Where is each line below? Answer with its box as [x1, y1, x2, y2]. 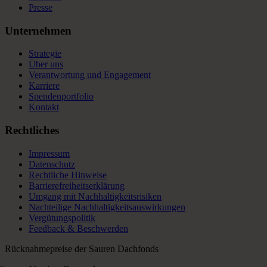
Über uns [29, 59, 63, 70]
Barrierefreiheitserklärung [29, 180, 125, 191]
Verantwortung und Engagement [29, 70, 151, 80]
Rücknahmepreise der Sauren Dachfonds [5, 243, 159, 254]
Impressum [29, 148, 70, 159]
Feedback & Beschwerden [29, 223, 128, 234]
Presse [29, 2, 52, 13]
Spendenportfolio [29, 91, 94, 102]
